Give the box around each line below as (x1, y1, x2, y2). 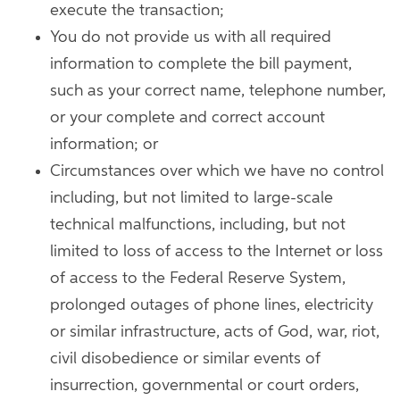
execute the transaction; (50, 3, 224, 19)
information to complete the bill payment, (50, 56, 352, 72)
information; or (50, 137, 158, 153)
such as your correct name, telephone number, (50, 83, 386, 99)
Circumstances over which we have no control (50, 163, 384, 179)
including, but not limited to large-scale (50, 190, 333, 206)
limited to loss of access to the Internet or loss (50, 244, 383, 260)
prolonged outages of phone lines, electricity (50, 297, 373, 313)
